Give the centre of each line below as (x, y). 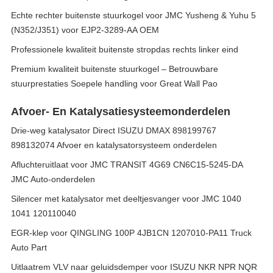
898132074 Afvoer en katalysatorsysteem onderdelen (114, 145)
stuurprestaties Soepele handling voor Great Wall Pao (114, 83)
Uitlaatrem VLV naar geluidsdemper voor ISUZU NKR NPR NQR (134, 267)
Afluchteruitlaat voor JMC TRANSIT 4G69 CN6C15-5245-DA (127, 165)
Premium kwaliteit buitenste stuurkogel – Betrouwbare (115, 69)
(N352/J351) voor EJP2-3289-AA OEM (85, 30)
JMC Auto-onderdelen (53, 179)
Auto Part (29, 247)
